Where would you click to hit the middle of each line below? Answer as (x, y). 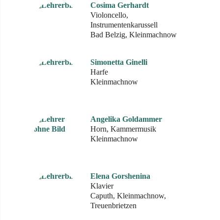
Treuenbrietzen (113, 206)
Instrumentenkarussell (124, 25)
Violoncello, (109, 15)
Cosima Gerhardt (120, 5)
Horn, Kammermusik (123, 129)
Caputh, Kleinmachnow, (128, 196)
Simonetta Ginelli (119, 62)
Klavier (102, 186)
